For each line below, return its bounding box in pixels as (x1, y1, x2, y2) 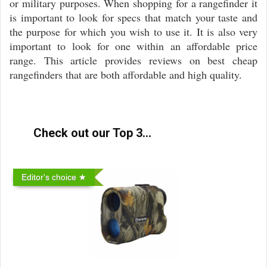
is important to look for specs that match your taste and (10, 10, 257, 24)
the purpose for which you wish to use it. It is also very (10, 24, 257, 39)
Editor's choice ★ (21, 172, 86, 182)
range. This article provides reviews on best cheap (10, 53, 257, 67)
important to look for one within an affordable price (10, 39, 257, 53)
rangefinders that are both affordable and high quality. (10, 67, 242, 82)
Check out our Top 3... (33, 126, 151, 140)
